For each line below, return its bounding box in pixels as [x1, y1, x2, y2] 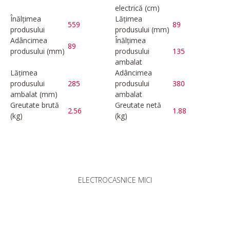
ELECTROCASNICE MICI [78, 175, 152, 185]
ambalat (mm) [10, 89, 57, 99]
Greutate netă [115, 100, 161, 110]
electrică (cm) [115, 3, 160, 13]
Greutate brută [10, 100, 59, 110]
